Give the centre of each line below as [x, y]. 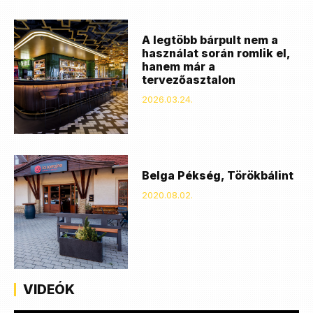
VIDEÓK [49, 289]
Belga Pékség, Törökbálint [218, 175]
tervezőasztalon [189, 80]
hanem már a [179, 67]
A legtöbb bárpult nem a [210, 40]
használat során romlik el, [216, 53]
